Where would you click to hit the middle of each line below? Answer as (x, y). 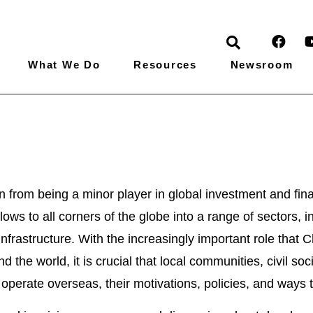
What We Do (64, 65)
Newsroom (262, 65)
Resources (165, 65)
